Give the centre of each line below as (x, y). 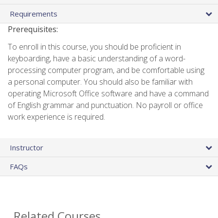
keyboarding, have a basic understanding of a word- (97, 58)
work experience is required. (56, 117)
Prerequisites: (33, 29)
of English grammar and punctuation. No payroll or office (105, 105)
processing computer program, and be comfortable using (106, 70)
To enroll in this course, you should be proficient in (94, 46)
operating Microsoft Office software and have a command (108, 93)
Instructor (27, 147)
